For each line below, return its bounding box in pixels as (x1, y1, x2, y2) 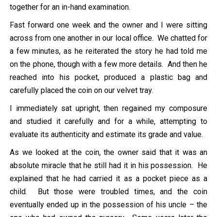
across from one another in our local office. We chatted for (10, 33, 207, 43)
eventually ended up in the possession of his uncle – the (10, 200, 207, 209)
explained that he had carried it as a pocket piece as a (10, 173, 207, 183)
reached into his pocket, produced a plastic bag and (10, 72, 207, 82)
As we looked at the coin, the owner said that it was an (10, 147, 207, 157)
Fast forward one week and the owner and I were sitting (10, 20, 207, 30)
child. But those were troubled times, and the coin (10, 186, 207, 196)
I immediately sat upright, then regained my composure (10, 103, 207, 113)
